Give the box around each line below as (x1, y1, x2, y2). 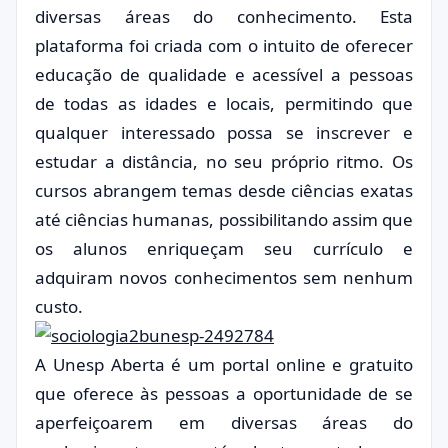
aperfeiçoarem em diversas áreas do (35, 411, 413, 434)
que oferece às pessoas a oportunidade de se (35, 382, 413, 405)
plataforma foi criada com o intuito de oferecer (35, 34, 413, 57)
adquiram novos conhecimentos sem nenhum (35, 266, 413, 289)
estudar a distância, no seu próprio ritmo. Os (35, 150, 413, 173)
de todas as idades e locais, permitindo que (35, 92, 413, 115)
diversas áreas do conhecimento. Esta (35, 5, 413, 28)
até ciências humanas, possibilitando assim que (35, 208, 413, 231)
